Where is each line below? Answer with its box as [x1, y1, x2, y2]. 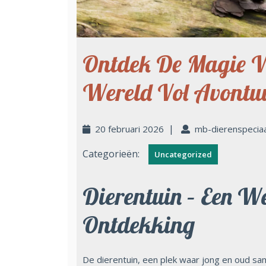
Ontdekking [83, 209, 195, 239]
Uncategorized [154, 148, 212, 160]
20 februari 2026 [95, 122, 164, 135]
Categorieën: [83, 147, 140, 160]
